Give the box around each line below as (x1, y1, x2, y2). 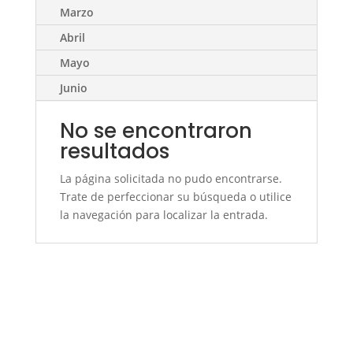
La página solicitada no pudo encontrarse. (59, 171, 282, 186)
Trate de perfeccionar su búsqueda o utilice (59, 189, 292, 204)
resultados (59, 137, 169, 165)
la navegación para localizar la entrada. (59, 207, 268, 222)
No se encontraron (59, 117, 252, 145)
